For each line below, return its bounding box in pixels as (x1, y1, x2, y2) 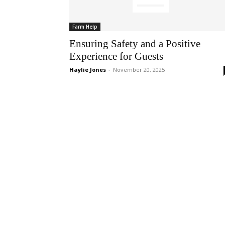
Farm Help (72, 23, 97, 30)
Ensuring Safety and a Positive (69, 38, 200, 50)
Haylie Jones (69, 66, 106, 73)
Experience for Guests (69, 50, 163, 62)
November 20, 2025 (113, 66, 165, 73)
